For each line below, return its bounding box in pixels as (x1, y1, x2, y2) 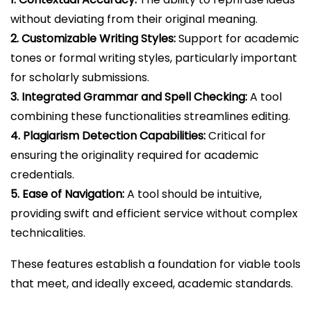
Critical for (205, 127, 266, 144)
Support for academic (176, 30, 299, 47)
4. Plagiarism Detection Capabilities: (10, 127, 205, 144)
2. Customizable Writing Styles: (10, 30, 176, 47)
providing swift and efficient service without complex (10, 205, 298, 221)
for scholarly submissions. (10, 69, 149, 85)
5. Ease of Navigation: (10, 185, 124, 202)
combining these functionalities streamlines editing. (10, 108, 290, 124)
